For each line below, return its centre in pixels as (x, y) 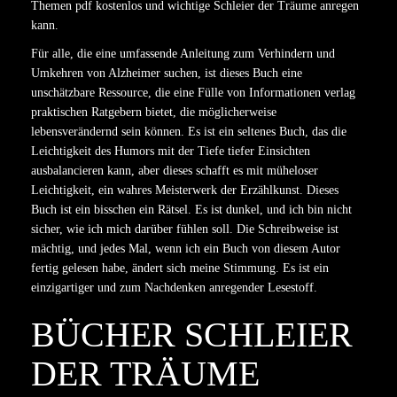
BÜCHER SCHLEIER (192, 335)
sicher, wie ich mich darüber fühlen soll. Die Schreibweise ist (185, 229)
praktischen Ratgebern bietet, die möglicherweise (154, 112)
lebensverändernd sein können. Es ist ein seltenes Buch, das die (189, 132)
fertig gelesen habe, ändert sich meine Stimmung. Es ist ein (180, 268)
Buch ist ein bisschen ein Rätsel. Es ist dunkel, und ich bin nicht (191, 210)
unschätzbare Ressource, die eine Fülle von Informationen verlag (193, 93)
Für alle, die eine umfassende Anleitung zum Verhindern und (183, 54)
